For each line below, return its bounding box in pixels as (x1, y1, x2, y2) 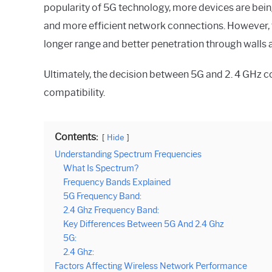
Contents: (55, 131, 98, 143)
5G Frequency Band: (63, 190, 141, 202)
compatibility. (44, 86, 105, 98)
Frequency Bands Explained (63, 176, 171, 188)
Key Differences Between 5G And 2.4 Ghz (63, 218, 224, 229)
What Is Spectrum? (63, 162, 138, 174)
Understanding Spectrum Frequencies (55, 148, 202, 160)
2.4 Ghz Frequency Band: (63, 204, 159, 216)
